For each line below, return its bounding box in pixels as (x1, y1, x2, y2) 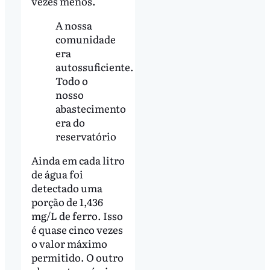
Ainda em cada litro (31, 152, 125, 168)
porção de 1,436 (31, 194, 103, 210)
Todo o (55, 73, 88, 89)
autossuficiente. (55, 59, 134, 75)
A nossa (55, 17, 92, 33)
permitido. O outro (31, 250, 124, 265)
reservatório (55, 128, 116, 144)
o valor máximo (31, 236, 107, 251)
